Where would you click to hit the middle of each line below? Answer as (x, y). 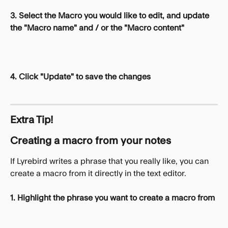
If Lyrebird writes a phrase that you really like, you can (110, 162)
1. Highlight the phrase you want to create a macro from (112, 198)
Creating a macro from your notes (91, 141)
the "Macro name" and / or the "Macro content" (97, 28)
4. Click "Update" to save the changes (80, 77)
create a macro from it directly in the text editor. (99, 174)
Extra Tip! (32, 120)
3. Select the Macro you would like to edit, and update (111, 16)
